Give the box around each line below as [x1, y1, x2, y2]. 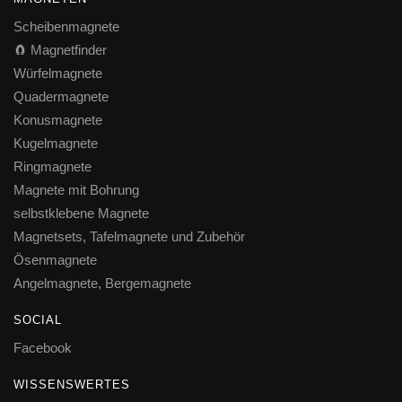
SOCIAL [13, 313, 62, 328]
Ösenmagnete [13, 252, 97, 268]
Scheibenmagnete [13, 19, 119, 35]
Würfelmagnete [13, 66, 102, 82]
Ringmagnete [13, 159, 92, 175]
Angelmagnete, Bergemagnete [13, 275, 191, 292]
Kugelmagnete [13, 135, 98, 152]
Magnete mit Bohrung [13, 182, 139, 198]
